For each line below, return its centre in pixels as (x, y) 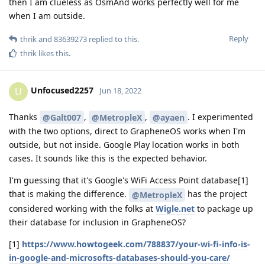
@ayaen (169, 118)
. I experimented (220, 117)
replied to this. (113, 39)
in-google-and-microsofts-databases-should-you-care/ (119, 258)
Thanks (24, 117)
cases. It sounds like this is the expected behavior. (108, 159)
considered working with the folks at (82, 209)
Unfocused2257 (62, 91)
